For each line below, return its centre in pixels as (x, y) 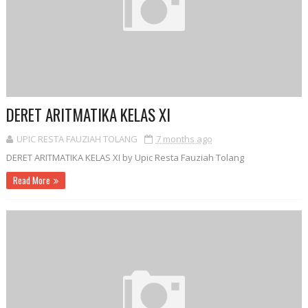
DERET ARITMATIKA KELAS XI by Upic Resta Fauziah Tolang (125, 157)
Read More (31, 180)
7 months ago (184, 139)
